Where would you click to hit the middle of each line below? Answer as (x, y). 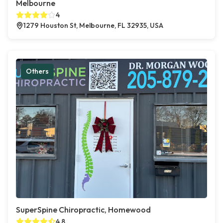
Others (37, 71)
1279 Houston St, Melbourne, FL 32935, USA (93, 26)
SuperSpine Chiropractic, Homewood (83, 210)
